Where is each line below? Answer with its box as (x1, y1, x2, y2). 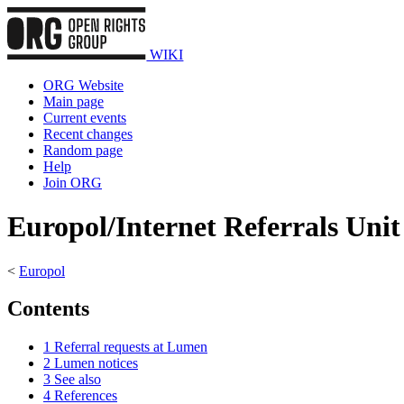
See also (54, 372, 101, 388)
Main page (43, 93, 104, 109)
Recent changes (43, 125, 133, 142)
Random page (43, 142, 123, 158)
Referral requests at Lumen (54, 339, 207, 355)
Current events (43, 109, 126, 125)
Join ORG (43, 174, 102, 190)
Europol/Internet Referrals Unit (7, 210, 400, 243)
